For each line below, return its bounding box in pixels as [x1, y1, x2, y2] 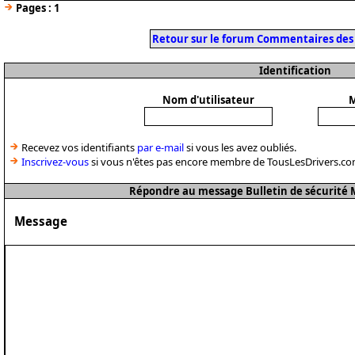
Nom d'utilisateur [162, 93, 254, 107]
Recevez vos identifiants [19, 140, 137, 155]
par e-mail [137, 140, 184, 155]
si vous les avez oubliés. [184, 140, 296, 155]
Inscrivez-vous [21, 155, 89, 169]
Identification [259, 63, 331, 78]
